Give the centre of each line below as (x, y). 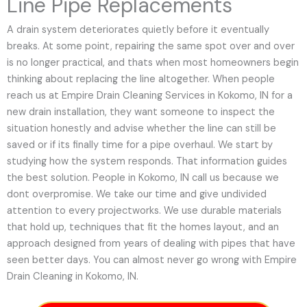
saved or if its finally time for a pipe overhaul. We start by (140, 145)
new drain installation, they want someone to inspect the (141, 112)
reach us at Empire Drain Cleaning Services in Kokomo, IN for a (150, 96)
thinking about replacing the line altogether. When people (141, 79)
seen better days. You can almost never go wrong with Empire (152, 260)
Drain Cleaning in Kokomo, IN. (73, 277)
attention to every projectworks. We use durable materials (144, 211)
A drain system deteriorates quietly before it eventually (138, 30)
